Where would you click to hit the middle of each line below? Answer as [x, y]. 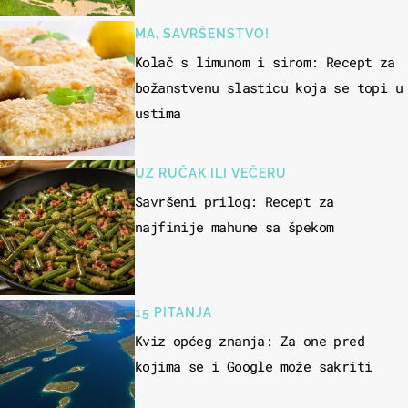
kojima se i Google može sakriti [254, 367]
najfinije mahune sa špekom [235, 227]
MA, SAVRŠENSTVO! [202, 34]
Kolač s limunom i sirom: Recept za [265, 62]
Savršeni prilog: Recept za [235, 202]
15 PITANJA [173, 313]
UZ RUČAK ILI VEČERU [211, 173]
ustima [158, 113]
